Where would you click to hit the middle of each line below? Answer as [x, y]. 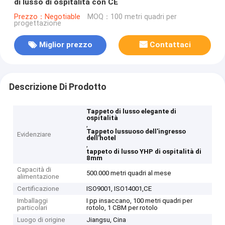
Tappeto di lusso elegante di [132, 111]
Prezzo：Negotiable [47, 17]
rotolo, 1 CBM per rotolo [122, 208]
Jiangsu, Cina [106, 220]
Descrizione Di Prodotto [58, 87]
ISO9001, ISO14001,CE [119, 189]
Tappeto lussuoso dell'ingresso [136, 132]
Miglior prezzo [66, 45]
